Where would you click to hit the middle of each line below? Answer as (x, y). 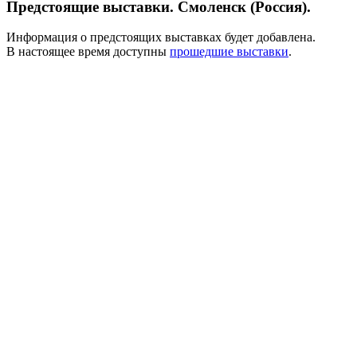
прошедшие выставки (229, 52)
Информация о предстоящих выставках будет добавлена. (161, 37)
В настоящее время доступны (88, 52)
